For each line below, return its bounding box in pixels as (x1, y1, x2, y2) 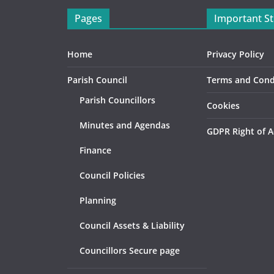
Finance (80, 144, 111, 156)
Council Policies (80, 169, 145, 181)
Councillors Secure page (80, 245, 180, 256)
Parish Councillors (80, 94, 155, 106)
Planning (80, 194, 116, 206)
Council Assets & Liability (80, 220, 185, 231)
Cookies (207, 100, 240, 111)
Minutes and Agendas (80, 119, 170, 131)
